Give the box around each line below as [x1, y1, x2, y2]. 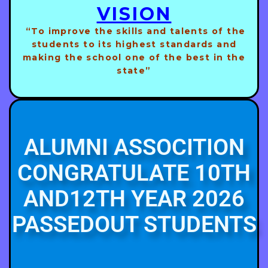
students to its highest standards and [31, 39, 237, 50]
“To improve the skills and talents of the [22, 26, 246, 37]
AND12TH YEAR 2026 [23, 185, 245, 212]
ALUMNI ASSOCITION [23, 134, 245, 161]
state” [117, 65, 151, 77]
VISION [96, 2, 172, 25]
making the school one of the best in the [23, 52, 245, 63]
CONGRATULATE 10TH [17, 160, 251, 187]
